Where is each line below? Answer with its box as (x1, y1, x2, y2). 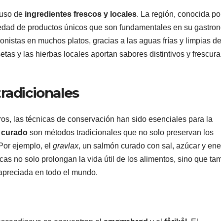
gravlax (53, 141, 78, 150)
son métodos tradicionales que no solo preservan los (28, 128, 214, 137)
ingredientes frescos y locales (25, 9, 137, 18)
